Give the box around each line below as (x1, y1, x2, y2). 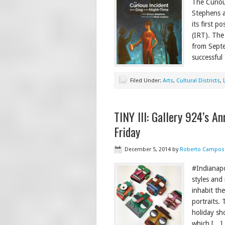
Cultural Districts (176, 77, 220, 84)
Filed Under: (130, 77, 163, 84)
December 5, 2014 (125, 146, 171, 153)
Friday (114, 123, 140, 141)
